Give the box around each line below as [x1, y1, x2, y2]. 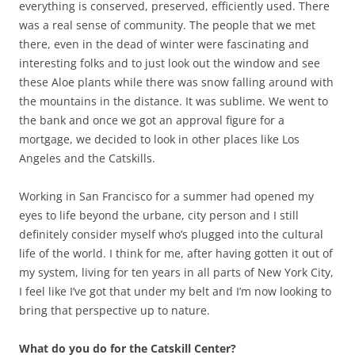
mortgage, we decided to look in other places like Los [19, 131, 300, 147]
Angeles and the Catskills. [19, 150, 155, 166]
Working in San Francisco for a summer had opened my [19, 188, 314, 204]
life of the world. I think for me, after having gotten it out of [19, 245, 333, 261]
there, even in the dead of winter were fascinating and [19, 36, 309, 52]
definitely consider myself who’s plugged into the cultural [19, 226, 323, 242]
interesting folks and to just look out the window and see [19, 55, 320, 71]
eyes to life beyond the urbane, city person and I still [19, 207, 299, 223]
